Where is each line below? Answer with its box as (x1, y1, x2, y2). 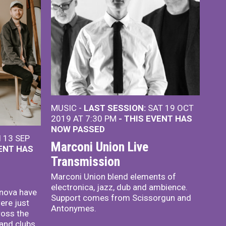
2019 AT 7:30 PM (51, 113, 119, 124)
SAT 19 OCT (146, 102, 194, 113)
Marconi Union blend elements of (51, 171, 176, 182)
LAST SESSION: (84, 102, 146, 113)
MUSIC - (51, 102, 84, 113)
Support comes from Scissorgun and (51, 192, 191, 203)
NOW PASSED (51, 124, 105, 134)
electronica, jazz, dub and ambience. (51, 182, 188, 192)
